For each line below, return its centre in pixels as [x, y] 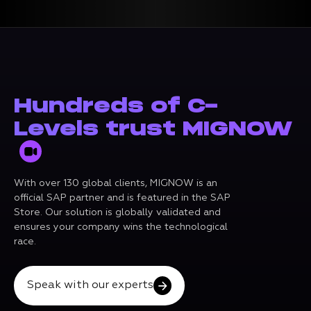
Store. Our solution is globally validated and [117, 213]
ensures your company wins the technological [121, 227]
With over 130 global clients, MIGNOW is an [116, 184]
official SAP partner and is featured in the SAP [122, 198]
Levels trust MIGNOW [153, 129]
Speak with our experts [90, 286]
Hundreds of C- [116, 106]
